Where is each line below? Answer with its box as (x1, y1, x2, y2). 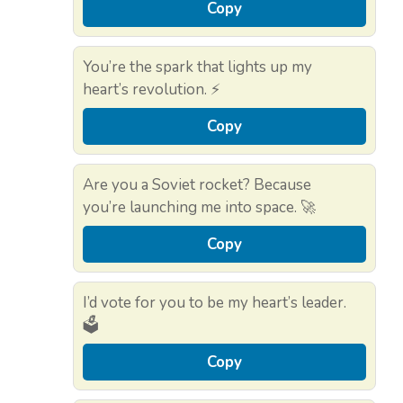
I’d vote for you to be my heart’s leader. (83, 291, 346, 313)
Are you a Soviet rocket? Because (83, 174, 311, 195)
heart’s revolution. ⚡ (83, 78, 220, 100)
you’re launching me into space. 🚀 (83, 196, 316, 218)
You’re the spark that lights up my (83, 56, 312, 77)
